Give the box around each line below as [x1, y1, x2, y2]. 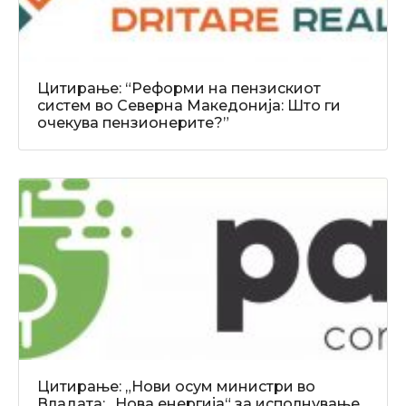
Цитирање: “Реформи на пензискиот [37, 79, 321, 97]
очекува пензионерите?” [37, 113, 229, 131]
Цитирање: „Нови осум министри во [37, 377, 315, 395]
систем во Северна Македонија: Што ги [37, 96, 341, 114]
